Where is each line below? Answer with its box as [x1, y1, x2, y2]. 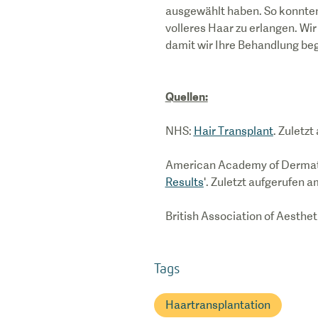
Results [165, 175, 204, 189]
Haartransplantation [165, 298, 270, 312]
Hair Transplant [193, 124, 273, 138]
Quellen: [165, 89, 208, 104]
